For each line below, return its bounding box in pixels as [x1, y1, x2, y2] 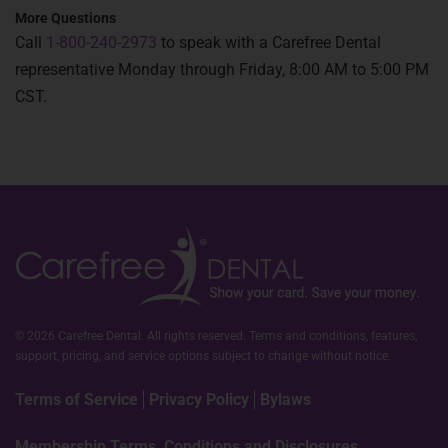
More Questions [15, 10, 116, 26]
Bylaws [260, 390, 311, 409]
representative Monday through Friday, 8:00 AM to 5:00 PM [15, 60, 429, 79]
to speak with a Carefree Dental [157, 33, 381, 52]
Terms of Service [15, 390, 138, 409]
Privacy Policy [149, 390, 249, 409]
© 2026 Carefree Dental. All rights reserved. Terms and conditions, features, [15, 329, 417, 343]
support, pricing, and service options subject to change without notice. [15, 349, 391, 363]
